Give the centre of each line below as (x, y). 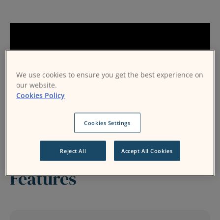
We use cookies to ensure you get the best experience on (110, 75)
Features (43, 178)
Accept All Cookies (147, 151)
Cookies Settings (107, 123)
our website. (37, 85)
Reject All (73, 151)
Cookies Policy (41, 95)
